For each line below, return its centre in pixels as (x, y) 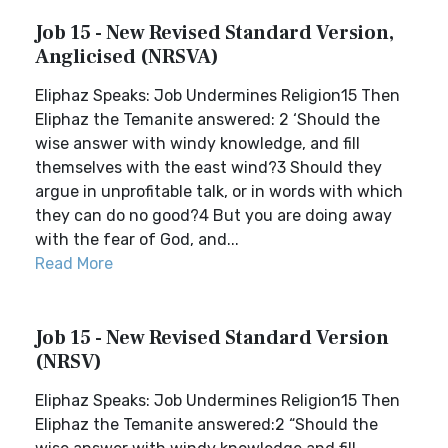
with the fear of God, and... (137, 239)
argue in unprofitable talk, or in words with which (219, 191)
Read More (74, 263)
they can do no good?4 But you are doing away (213, 215)
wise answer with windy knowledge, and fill (197, 143)
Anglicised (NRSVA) (127, 57)
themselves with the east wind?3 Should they (208, 167)
